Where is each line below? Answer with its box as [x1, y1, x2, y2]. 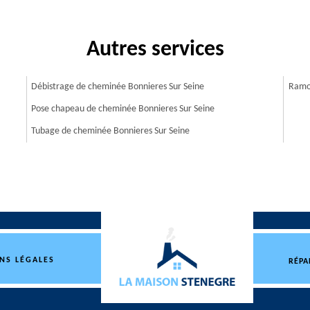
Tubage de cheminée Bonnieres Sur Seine [31, 126, 190, 136]
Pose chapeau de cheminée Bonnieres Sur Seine [31, 104, 215, 114]
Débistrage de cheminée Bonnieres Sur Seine [31, 82, 205, 92]
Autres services [86, 39, 224, 61]
